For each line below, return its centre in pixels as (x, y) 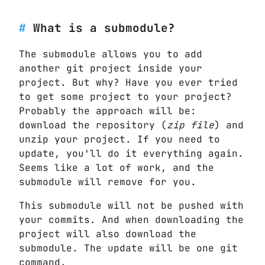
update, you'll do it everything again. (131, 153)
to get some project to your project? (125, 96)
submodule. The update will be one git (128, 248)
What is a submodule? (104, 28)
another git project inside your (111, 68)
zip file (190, 125)
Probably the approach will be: (108, 111)
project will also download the (108, 234)
